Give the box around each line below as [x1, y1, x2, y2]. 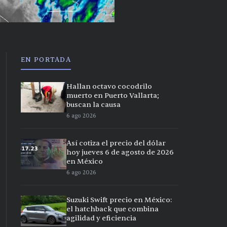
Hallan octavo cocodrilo [66, 82, 152, 91]
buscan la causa [66, 100, 121, 109]
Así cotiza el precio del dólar [66, 138, 166, 147]
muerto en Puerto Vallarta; [66, 91, 159, 100]
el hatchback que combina [66, 204, 159, 213]
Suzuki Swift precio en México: [66, 195, 172, 204]
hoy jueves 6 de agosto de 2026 [66, 147, 174, 157]
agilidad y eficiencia [66, 213, 136, 222]
